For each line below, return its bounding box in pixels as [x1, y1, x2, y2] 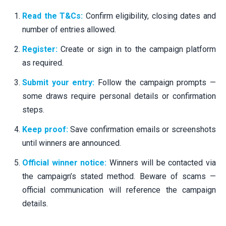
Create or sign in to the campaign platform [58, 44, 216, 54]
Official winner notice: [22, 157, 107, 167]
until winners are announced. [22, 138, 121, 148]
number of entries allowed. [22, 24, 116, 34]
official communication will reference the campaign [22, 185, 216, 195]
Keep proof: [22, 124, 68, 134]
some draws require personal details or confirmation [22, 91, 216, 101]
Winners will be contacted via [106, 157, 216, 167]
